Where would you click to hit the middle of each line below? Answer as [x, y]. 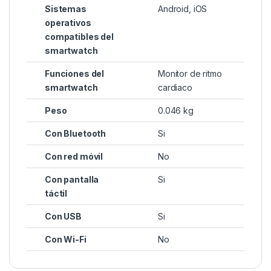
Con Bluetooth [76, 133]
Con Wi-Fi [66, 239]
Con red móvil [74, 156]
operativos [68, 22]
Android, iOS [183, 8]
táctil [56, 193]
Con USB [64, 216]
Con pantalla [72, 179]
